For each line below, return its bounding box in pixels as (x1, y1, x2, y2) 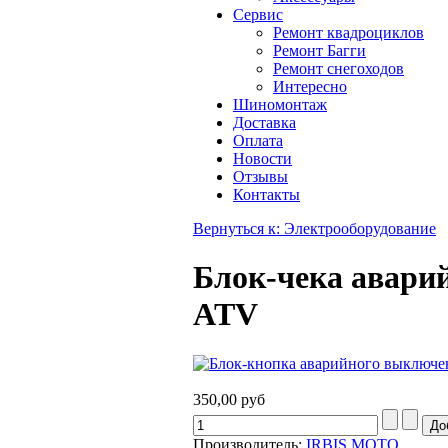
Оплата (233, 132, 283, 149)
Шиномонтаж (233, 96, 327, 113)
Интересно (273, 78, 347, 95)
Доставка (233, 114, 296, 131)
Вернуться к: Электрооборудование (193, 220, 436, 237)
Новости (233, 150, 292, 167)
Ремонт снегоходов (273, 60, 404, 77)
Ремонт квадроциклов (273, 24, 424, 41)
